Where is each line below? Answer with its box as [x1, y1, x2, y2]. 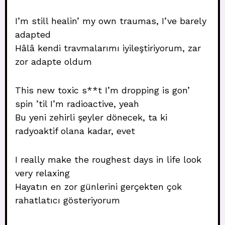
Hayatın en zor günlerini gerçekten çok [15, 181, 182, 192]
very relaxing [15, 168, 70, 178]
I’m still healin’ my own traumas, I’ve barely [15, 16, 206, 26]
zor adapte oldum [15, 56, 92, 67]
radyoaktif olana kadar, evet [15, 126, 135, 136]
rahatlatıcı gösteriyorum [15, 195, 120, 205]
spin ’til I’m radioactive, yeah [15, 98, 139, 109]
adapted [15, 29, 51, 40]
